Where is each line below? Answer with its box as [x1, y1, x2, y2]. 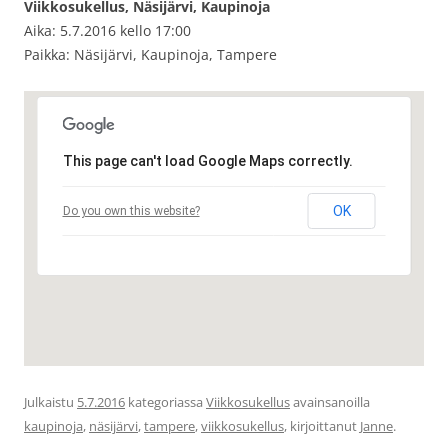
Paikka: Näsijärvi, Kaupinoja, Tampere [24, 45, 277, 65]
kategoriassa [125, 393, 206, 412]
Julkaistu [24, 393, 77, 412]
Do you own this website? [62, 204, 200, 219]
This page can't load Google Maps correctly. [62, 153, 353, 170]
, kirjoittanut [284, 417, 360, 436]
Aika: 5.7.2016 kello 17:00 [24, 21, 191, 41]
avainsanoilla [290, 393, 370, 412]
